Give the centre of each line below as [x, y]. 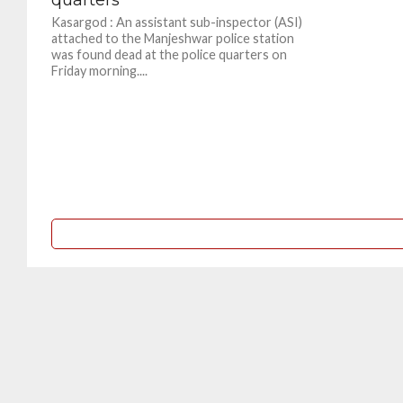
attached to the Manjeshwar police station [172, 39]
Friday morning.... [99, 71]
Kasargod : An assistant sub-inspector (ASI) [176, 22]
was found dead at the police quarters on [169, 55]
